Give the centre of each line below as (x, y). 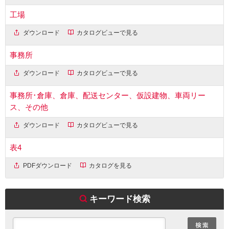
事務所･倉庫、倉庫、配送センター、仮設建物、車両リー (107, 95)
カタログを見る (110, 165)
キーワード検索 (120, 199)
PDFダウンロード (47, 165)
